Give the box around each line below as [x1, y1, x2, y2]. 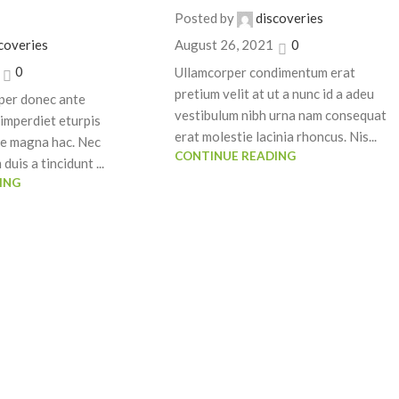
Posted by [175, 10, 235, 27]
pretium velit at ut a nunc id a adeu [175, 85, 375, 102]
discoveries [256, 10, 324, 27]
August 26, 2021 [175, 37, 274, 53]
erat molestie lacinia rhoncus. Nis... [175, 127, 378, 144]
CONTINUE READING [175, 148, 297, 163]
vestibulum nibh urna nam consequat [175, 106, 387, 123]
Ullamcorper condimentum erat [175, 63, 356, 80]
